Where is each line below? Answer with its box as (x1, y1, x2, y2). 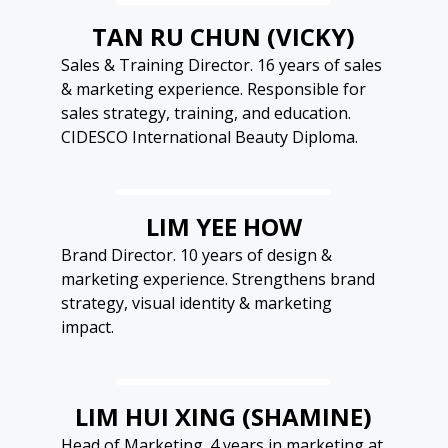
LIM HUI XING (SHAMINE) (75, 400, 373, 434)
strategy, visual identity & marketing (60, 292, 332, 315)
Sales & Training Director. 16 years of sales (60, 54, 382, 77)
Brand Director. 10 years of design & (60, 244, 332, 267)
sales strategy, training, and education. (60, 102, 351, 125)
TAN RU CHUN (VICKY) (92, 20, 356, 54)
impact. (60, 316, 114, 339)
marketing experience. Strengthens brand (60, 268, 375, 291)
